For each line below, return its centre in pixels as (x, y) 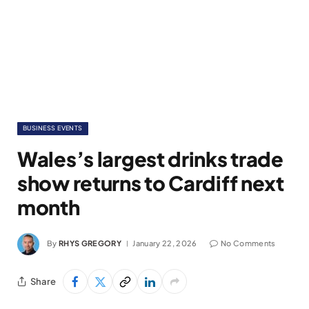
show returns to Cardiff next (151, 183)
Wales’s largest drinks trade (150, 159)
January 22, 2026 (165, 243)
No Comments (248, 243)
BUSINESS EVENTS (53, 128)
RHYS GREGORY (90, 243)
